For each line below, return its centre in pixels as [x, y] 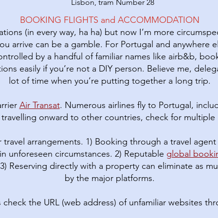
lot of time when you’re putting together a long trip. [109, 81]
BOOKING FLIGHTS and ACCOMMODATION [109, 20]
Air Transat [39, 105]
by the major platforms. [109, 178]
